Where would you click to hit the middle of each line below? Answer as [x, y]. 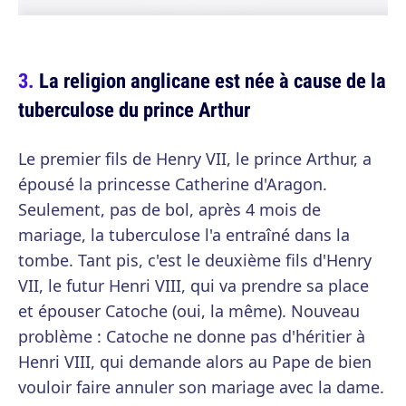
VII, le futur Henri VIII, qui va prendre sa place [193, 286]
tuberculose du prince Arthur [134, 110]
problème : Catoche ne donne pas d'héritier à [192, 337]
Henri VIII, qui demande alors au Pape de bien [195, 362]
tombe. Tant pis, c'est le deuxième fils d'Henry [195, 261]
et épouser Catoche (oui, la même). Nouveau [189, 311]
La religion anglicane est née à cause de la [213, 81]
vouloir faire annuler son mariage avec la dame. [201, 387]
